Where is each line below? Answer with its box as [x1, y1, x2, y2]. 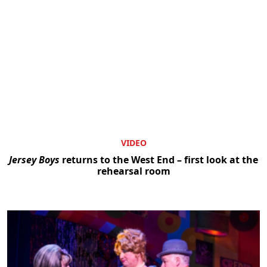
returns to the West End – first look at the [60, 153, 258, 166]
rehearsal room [97, 164, 170, 178]
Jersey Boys [9, 153, 60, 166]
